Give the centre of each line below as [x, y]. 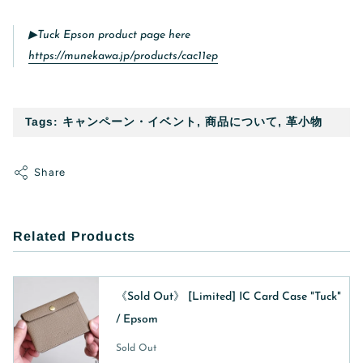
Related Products [75, 235]
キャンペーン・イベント [130, 122]
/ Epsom [137, 320]
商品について [241, 122]
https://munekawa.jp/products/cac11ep [123, 56]
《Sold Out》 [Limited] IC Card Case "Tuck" [228, 297]
